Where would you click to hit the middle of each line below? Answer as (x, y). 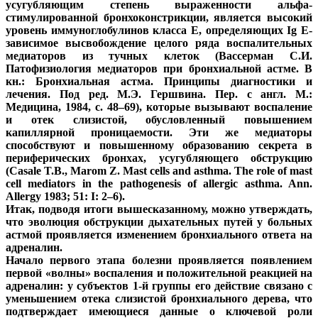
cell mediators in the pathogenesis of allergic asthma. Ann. (159, 184)
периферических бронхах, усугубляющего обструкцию (159, 158)
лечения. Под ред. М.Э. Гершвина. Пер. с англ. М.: (159, 94)
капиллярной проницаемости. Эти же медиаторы (159, 133)
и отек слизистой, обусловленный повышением (159, 120)
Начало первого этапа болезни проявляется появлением (159, 261)
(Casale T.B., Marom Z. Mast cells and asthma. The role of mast (159, 171)
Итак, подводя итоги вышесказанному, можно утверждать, (159, 209)
